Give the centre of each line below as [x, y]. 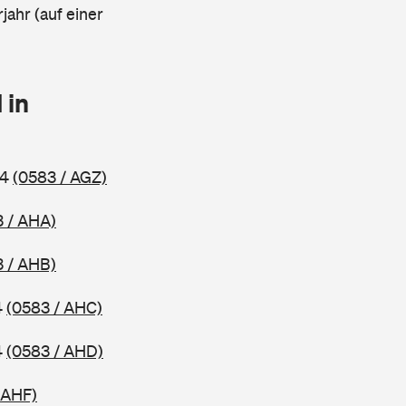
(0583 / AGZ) [60, 177]
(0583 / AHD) [55, 351]
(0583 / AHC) [54, 308]
